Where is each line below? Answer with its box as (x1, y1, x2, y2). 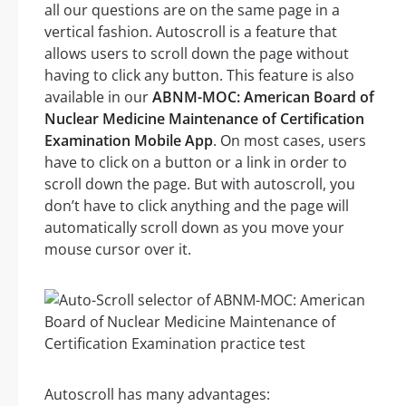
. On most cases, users (213, 130, 366, 151)
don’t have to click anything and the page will (44, 196, 349, 217)
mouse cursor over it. (44, 239, 191, 260)
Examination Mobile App (44, 130, 213, 151)
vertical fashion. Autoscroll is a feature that (44, 22, 337, 43)
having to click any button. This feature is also (44, 65, 354, 86)
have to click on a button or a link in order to (44, 152, 347, 173)
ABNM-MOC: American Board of (152, 87, 374, 108)
